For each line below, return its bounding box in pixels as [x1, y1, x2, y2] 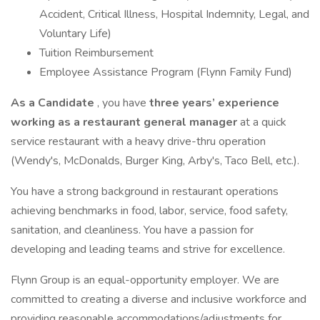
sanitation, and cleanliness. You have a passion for [11, 222, 254, 238]
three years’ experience [149, 95, 279, 111]
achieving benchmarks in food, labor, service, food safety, [11, 203, 288, 219]
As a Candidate [11, 95, 97, 111]
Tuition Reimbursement [39, 45, 154, 61]
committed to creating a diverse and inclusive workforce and [11, 291, 306, 307]
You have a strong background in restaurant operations [11, 184, 279, 199]
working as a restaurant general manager [11, 114, 240, 130]
